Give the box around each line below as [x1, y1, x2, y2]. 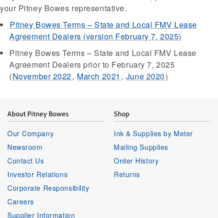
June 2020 [126, 71, 165, 82]
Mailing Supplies [114, 142, 168, 152]
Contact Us [7, 155, 44, 165]
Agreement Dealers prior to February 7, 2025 [9, 59, 175, 70]
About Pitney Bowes [7, 109, 69, 118]
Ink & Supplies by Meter [114, 128, 193, 139]
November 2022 [12, 71, 72, 82]
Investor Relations [7, 169, 68, 179]
